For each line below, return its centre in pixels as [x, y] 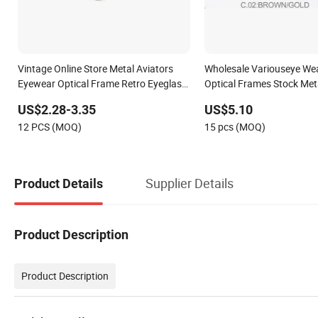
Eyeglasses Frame [244, 98]
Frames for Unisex [57, 98]
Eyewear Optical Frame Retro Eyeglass [102, 83]
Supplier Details [190, 183]
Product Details [59, 184]
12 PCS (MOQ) [50, 126]
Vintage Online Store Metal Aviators [95, 68]
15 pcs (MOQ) [235, 126]
